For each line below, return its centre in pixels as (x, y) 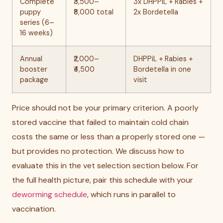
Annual (31, 59)
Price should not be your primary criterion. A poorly (105, 108)
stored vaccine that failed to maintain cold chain (100, 122)
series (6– (37, 22)
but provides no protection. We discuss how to (98, 151)
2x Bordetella (156, 12)
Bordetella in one (162, 69)
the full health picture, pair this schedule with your (103, 180)
